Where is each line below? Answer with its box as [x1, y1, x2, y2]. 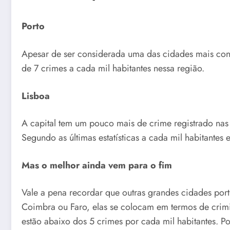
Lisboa [22, 89, 50, 103]
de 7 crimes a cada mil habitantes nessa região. [22, 62, 204, 75]
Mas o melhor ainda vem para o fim [22, 158, 172, 172]
